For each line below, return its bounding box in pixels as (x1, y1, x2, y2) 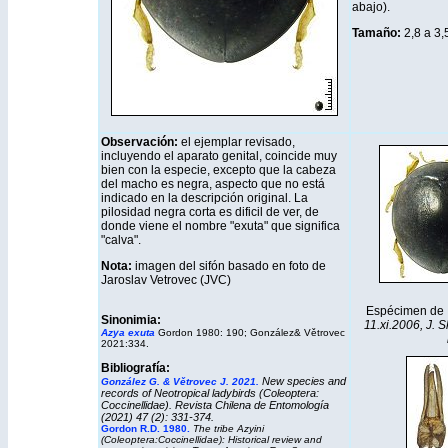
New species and (261, 375, 346, 387)
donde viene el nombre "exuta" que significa (100, 219, 340, 233)
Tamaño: (351, 26, 404, 40)
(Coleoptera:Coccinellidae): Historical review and (100, 434, 322, 445)
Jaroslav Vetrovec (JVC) (100, 273, 231, 287)
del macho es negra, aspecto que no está (100, 177, 325, 191)
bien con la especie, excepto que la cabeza (100, 163, 336, 177)
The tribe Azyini (189, 423, 264, 434)
